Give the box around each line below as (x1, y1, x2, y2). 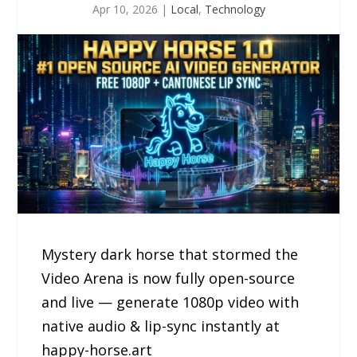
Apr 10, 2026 (92, 2, 158, 17)
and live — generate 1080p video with (41, 292, 300, 312)
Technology (204, 2, 265, 17)
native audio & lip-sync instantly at (41, 316, 280, 335)
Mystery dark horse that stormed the (41, 244, 299, 264)
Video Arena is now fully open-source (41, 268, 296, 288)
